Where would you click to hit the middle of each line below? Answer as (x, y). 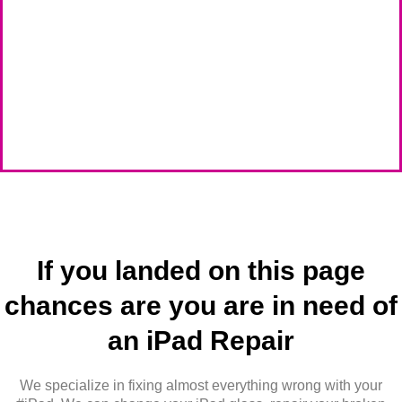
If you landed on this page (201, 270)
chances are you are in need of (201, 305)
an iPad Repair (201, 340)
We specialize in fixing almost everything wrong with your (201, 385)
